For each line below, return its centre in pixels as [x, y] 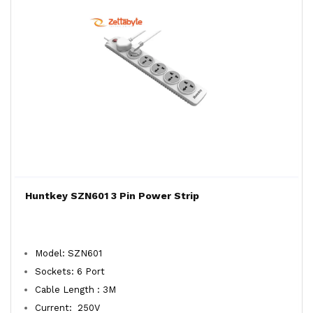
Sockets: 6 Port [70, 271]
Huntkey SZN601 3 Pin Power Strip [112, 196]
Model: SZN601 [68, 253]
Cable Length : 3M [75, 290]
